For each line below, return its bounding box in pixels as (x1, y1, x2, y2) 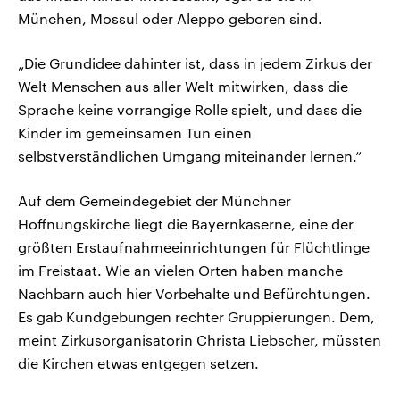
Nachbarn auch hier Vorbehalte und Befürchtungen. (18, 285, 371, 303)
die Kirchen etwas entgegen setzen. (18, 354, 259, 372)
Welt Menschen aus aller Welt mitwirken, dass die (18, 78, 348, 96)
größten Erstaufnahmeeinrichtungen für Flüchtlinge (18, 238, 370, 256)
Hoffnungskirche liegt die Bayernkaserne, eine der (18, 215, 354, 233)
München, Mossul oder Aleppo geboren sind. (18, 10, 322, 28)
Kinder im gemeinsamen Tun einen (18, 124, 252, 142)
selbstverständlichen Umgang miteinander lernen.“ (18, 147, 362, 165)
